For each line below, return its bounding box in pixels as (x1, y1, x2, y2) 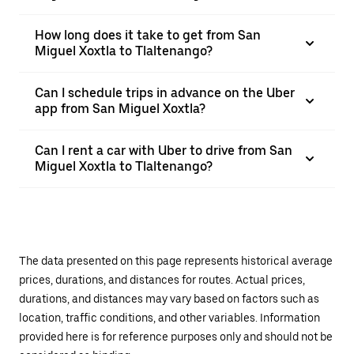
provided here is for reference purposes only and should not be (19, 330, 333, 343)
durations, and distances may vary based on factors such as (19, 292, 319, 305)
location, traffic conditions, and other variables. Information (19, 311, 320, 324)
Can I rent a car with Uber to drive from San (35, 143, 292, 158)
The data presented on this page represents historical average (19, 254, 333, 267)
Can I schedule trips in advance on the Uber (35, 85, 295, 100)
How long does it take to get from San (35, 28, 261, 43)
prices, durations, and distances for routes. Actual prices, (19, 273, 305, 286)
